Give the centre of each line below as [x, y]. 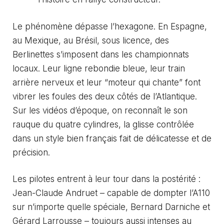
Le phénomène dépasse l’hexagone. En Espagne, [110, 26]
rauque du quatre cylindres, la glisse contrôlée [103, 124]
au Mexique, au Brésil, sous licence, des [91, 40]
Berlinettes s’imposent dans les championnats [101, 54]
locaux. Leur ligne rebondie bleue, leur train [99, 68]
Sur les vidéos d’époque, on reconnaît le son [100, 110]
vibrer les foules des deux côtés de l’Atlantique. [105, 96]
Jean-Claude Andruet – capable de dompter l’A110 [111, 193]
